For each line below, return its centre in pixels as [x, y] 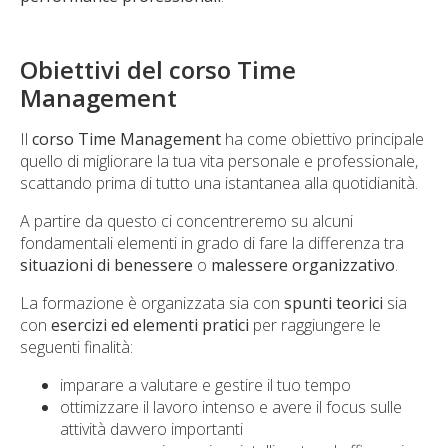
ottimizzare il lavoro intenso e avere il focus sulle [231, 407]
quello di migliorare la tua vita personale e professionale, [219, 161]
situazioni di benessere [106, 265]
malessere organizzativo [303, 265]
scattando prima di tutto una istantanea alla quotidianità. [219, 183]
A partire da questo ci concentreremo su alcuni [186, 221]
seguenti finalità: [76, 347]
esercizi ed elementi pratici [150, 325]
